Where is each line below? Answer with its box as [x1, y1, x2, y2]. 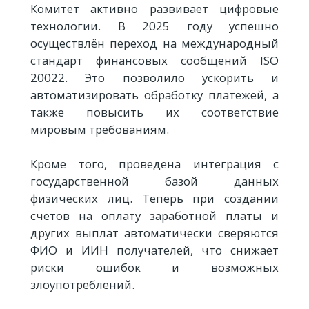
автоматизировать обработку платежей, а [30, 87, 279, 103]
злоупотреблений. [30, 277, 134, 293]
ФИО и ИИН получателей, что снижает [30, 242, 279, 259]
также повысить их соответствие [30, 104, 279, 121]
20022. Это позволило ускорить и [30, 70, 279, 86]
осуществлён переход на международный [30, 35, 279, 52]
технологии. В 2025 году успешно [30, 18, 279, 34]
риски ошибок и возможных [30, 259, 279, 276]
